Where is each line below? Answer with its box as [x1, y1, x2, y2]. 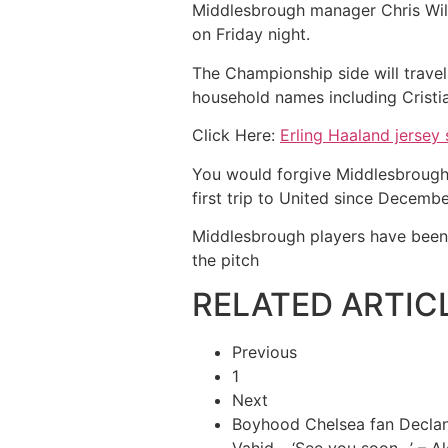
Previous [232, 342, 297, 363]
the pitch [192, 249, 259, 270]
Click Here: [192, 125, 280, 146]
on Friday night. [192, 24, 310, 45]
